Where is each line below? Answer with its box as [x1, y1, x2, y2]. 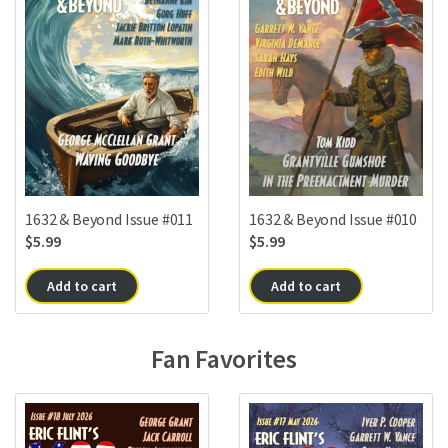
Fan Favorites [151, 342, 297, 376]
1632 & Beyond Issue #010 [249, 208, 418, 229]
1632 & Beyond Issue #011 [25, 209, 194, 230]
